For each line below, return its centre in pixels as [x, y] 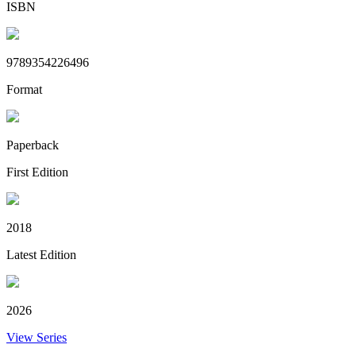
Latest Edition [41, 254]
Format [24, 89]
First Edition [37, 172]
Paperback [33, 145]
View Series [37, 337]
